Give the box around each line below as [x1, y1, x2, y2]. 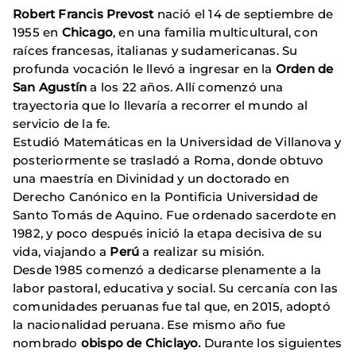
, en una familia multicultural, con [113, 25, 319, 41]
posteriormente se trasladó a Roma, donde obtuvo [13, 153, 324, 168]
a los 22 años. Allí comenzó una [87, 79, 284, 95]
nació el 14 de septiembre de [153, 6, 334, 22]
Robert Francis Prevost [13, 6, 154, 22]
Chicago [61, 25, 114, 41]
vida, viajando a [13, 244, 110, 260]
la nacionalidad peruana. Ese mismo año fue [13, 317, 286, 333]
